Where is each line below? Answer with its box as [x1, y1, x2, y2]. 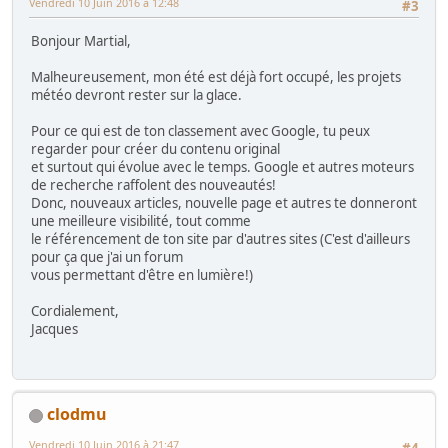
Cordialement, [31, 301, 119, 320]
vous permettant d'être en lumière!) [31, 265, 253, 284]
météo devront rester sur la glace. [31, 85, 242, 104]
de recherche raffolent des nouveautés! [31, 175, 276, 194]
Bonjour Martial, [31, 31, 131, 50]
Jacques [31, 319, 78, 338]
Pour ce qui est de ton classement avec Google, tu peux [31, 121, 370, 140]
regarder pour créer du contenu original [31, 139, 280, 158]
